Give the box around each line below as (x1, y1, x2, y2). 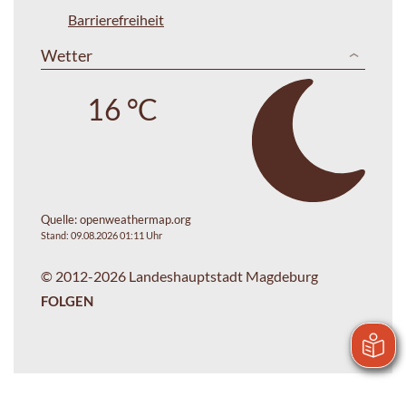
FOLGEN (41, 292, 93, 309)
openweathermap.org (80, 211, 191, 227)
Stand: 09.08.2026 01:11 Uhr (41, 228, 162, 241)
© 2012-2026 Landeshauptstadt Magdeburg (41, 266, 318, 285)
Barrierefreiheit (68, 10, 164, 28)
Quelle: (41, 211, 80, 227)
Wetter (41, 44, 92, 65)
